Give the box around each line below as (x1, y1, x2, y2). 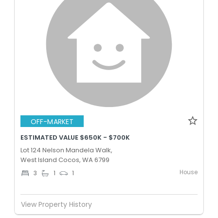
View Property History (21, 199, 92, 209)
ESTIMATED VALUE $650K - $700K (20, 133, 130, 142)
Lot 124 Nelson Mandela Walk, (20, 145, 112, 155)
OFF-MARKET (31, 116, 73, 127)
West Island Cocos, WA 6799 (20, 155, 109, 164)
